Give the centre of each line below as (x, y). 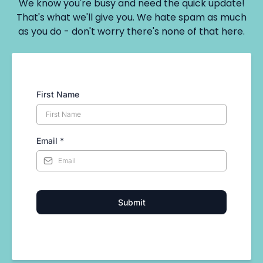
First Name (58, 94)
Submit (131, 202)
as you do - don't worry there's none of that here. (131, 31)
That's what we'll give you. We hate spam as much (131, 17)
